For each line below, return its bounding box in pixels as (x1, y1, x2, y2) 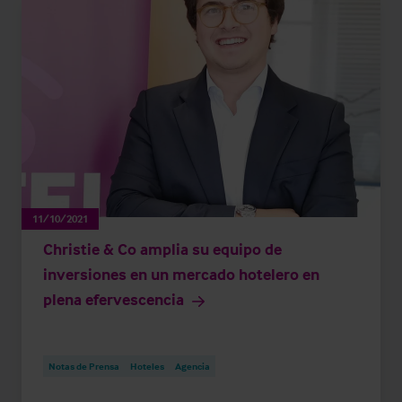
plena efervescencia (43, 289, 184, 310)
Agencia (175, 360, 210, 372)
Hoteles (130, 360, 164, 372)
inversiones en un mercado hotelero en (43, 264, 319, 284)
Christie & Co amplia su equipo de (43, 239, 282, 259)
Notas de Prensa (48, 360, 119, 372)
